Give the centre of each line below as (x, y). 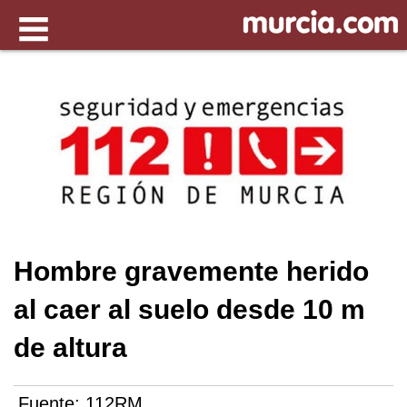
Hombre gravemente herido (191, 271)
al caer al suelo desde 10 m (189, 309)
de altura (70, 347)
